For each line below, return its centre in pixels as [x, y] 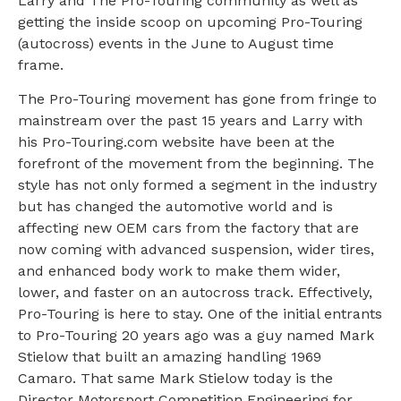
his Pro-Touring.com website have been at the [176, 142]
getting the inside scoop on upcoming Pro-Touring [190, 21]
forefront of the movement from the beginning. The [196, 164]
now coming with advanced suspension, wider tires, [196, 250]
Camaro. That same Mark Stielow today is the [175, 379]
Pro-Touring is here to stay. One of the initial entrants [200, 314]
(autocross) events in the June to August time [176, 43]
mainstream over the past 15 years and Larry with [190, 121]
